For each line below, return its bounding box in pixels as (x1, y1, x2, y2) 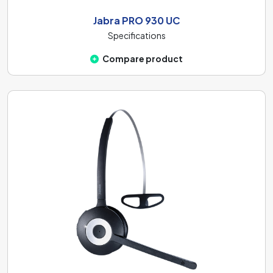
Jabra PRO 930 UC (93, 13, 180, 27)
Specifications (107, 29, 166, 41)
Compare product (102, 52, 183, 64)
